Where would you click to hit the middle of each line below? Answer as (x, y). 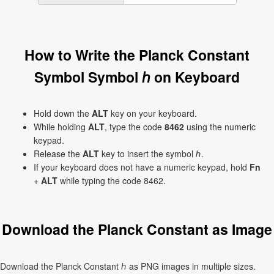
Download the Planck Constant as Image (137, 229)
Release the (58, 154)
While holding (61, 127)
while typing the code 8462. (112, 180)
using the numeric (220, 127)
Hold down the (63, 113)
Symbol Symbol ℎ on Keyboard (137, 77)
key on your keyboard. (153, 113)
